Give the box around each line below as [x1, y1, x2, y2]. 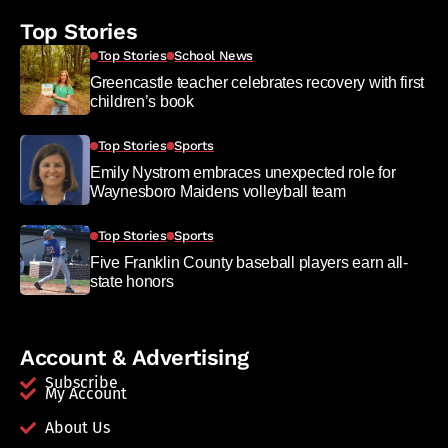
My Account [45, 384, 127, 403]
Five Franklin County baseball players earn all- [90, 254, 408, 271]
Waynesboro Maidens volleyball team [90, 183, 346, 200]
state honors [90, 273, 174, 290]
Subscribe [45, 373, 118, 392]
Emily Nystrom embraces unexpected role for [90, 164, 396, 181]
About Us [45, 418, 110, 437]
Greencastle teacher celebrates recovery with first [90, 74, 424, 91]
